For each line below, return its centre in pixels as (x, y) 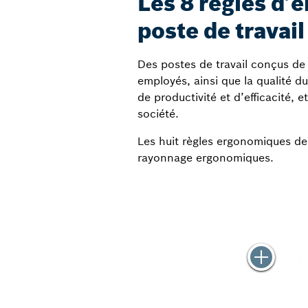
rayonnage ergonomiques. (205, 158)
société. (158, 114)
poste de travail (221, 31)
